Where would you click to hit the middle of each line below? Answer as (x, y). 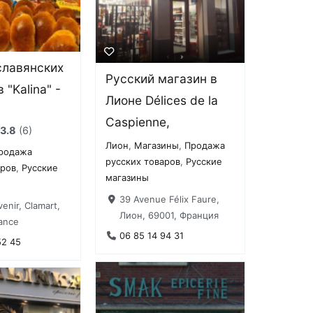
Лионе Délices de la (162, 101)
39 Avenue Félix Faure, (169, 199)
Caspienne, (138, 122)
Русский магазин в (162, 79)
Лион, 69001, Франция (169, 215)
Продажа (205, 146)
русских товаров (143, 162)
